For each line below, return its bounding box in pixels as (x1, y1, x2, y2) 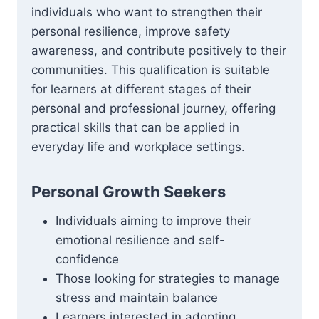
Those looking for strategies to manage (56, 271, 280, 286)
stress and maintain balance (56, 291, 218, 305)
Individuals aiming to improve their (56, 214, 251, 228)
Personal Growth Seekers (31, 182, 226, 201)
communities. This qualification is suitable (31, 63, 270, 77)
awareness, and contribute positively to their (31, 43, 286, 58)
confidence (56, 252, 119, 266)
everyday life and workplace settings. (31, 140, 245, 154)
